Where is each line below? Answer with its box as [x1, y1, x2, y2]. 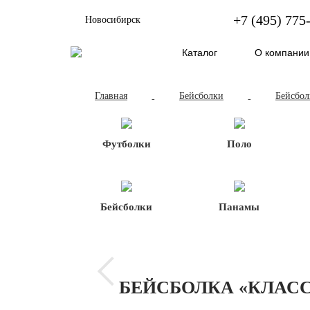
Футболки [102, 138, 151, 149]
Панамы [219, 201, 260, 212]
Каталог [181, 47, 217, 58]
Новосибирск [85, 14, 140, 25]
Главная [95, 91, 127, 101]
